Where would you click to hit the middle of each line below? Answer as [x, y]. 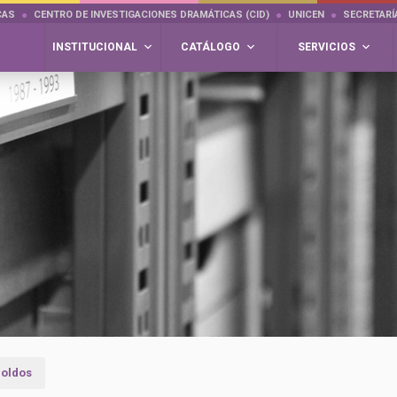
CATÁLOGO [210, 47]
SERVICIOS [327, 47]
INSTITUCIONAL [94, 47]
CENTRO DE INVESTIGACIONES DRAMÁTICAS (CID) [152, 15]
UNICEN [306, 15]
